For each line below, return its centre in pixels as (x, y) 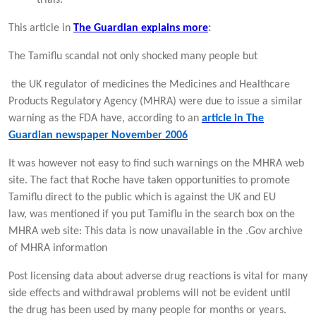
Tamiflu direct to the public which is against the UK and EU (142, 197)
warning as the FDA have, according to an (105, 118)
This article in (41, 28)
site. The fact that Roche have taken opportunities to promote (149, 180)
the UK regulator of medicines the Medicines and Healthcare (149, 84)
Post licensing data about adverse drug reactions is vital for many (158, 276)
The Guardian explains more (141, 28)
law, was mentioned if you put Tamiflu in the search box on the (152, 214)
